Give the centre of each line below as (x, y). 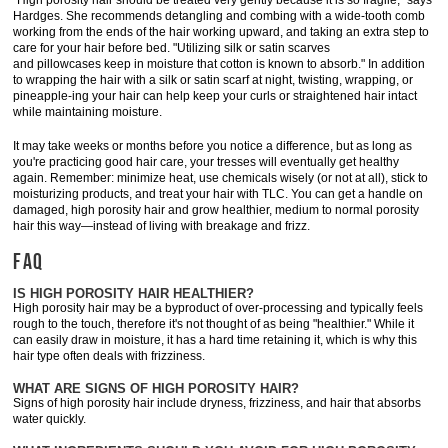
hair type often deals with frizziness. (109, 356)
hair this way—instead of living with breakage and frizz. (162, 226)
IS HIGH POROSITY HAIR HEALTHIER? (134, 293)
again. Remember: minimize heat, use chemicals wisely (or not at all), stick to (221, 178)
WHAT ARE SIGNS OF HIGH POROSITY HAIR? (156, 388)
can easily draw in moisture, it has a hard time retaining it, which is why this (215, 340)
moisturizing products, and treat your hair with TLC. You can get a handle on (218, 194)
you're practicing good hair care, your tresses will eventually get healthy (206, 162)
